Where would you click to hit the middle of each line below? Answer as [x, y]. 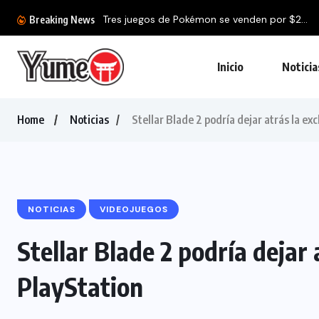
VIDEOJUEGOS [134, 209]
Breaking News [61, 20]
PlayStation [80, 287]
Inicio [230, 67]
